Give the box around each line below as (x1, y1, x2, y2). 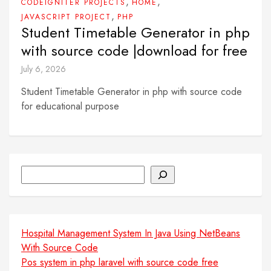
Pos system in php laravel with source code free (21, 255, 218, 269)
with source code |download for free (21, 39, 247, 61)
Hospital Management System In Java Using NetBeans (21, 226, 240, 240)
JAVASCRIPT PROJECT (21, 11, 111, 22)
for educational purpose (21, 99, 119, 113)
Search (21, 165, 49, 179)
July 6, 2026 (21, 62, 66, 75)
